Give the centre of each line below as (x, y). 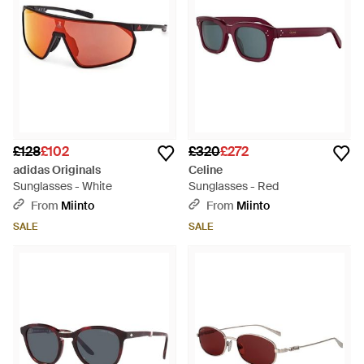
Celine (206, 170)
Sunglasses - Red (234, 186)
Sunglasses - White (63, 186)
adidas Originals (57, 170)
